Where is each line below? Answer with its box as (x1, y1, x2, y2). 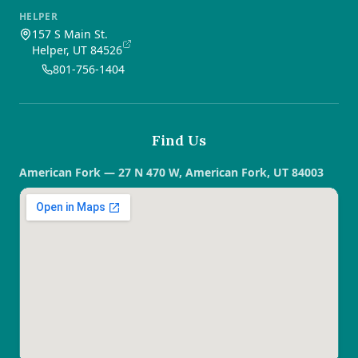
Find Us (152, 131, 206, 149)
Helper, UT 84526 (32, 42, 122, 58)
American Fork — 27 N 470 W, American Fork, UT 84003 (19, 165, 324, 180)
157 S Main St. (32, 26, 108, 42)
